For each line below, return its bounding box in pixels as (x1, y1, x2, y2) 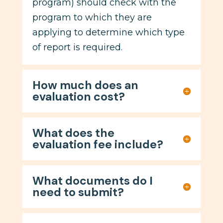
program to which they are (32, 11, 152, 23)
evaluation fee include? (32, 136, 163, 152)
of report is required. (32, 41, 122, 53)
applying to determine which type (32, 26, 185, 38)
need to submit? (32, 184, 124, 200)
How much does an (32, 77, 138, 93)
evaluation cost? (32, 89, 125, 104)
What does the (32, 125, 114, 140)
